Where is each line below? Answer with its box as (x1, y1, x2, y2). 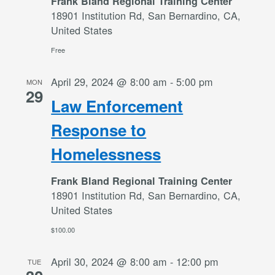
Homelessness (51, 142, 161, 165)
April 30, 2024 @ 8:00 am (51, 254, 168, 269)
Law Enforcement (51, 94, 184, 117)
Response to (51, 118, 147, 141)
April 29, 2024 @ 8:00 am (51, 74, 168, 89)
